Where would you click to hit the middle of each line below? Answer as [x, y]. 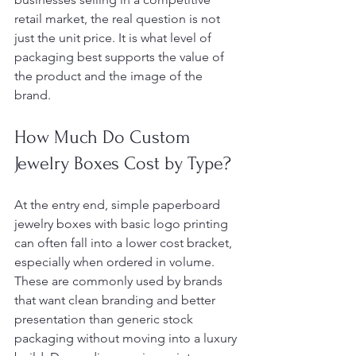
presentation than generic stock [105, 319]
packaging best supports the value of [121, 57]
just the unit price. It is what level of [114, 38]
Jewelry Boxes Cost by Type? [123, 163]
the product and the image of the [110, 76]
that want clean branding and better [116, 300]
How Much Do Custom [105, 137]
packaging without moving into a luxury [127, 338]
